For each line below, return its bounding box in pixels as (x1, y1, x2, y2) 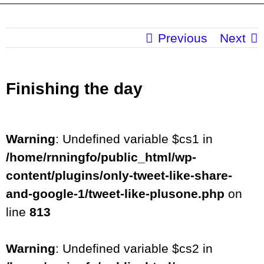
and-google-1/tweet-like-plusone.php (6, 187, 225, 201)
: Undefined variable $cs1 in (55, 132, 213, 146)
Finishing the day (6, 80, 143, 98)
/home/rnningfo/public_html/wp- (6, 150, 196, 164)
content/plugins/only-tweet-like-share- (6, 169, 232, 183)
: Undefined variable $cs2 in (55, 242, 213, 256)
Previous (158, 31, 207, 45)
